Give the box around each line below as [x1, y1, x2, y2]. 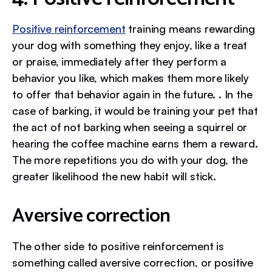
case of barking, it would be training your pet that [12, 103, 258, 117]
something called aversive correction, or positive [12, 255, 254, 269]
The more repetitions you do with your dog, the [12, 152, 248, 166]
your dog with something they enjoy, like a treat [12, 38, 248, 52]
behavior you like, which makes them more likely [12, 70, 249, 84]
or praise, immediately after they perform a [12, 54, 227, 68]
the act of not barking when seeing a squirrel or [12, 120, 248, 134]
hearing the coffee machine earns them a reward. [12, 136, 258, 150]
